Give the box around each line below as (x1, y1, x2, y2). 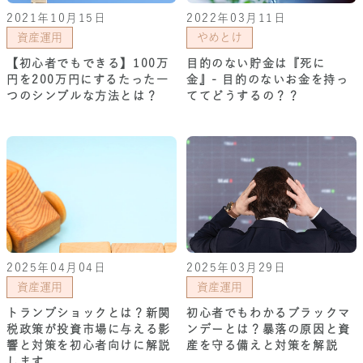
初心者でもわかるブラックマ (186, 306, 351, 318)
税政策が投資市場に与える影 (6, 322, 171, 335)
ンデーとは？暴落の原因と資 (186, 322, 351, 335)
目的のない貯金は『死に (186, 57, 326, 69)
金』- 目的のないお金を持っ (186, 73, 349, 85)
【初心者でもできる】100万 (6, 57, 169, 69)
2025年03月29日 (186, 261, 287, 273)
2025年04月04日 (6, 261, 107, 273)
